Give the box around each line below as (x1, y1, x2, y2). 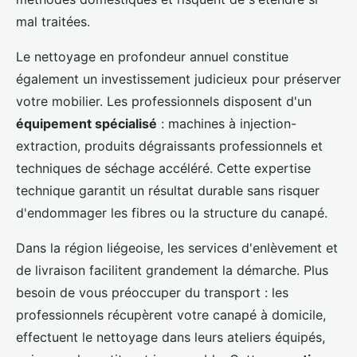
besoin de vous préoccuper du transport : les (16, 284, 288, 301)
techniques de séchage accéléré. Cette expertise (16, 160, 311, 177)
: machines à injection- (157, 116, 296, 132)
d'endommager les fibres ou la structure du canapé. (16, 205, 328, 222)
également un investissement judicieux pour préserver (16, 71, 341, 88)
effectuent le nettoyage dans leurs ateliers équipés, (16, 329, 325, 346)
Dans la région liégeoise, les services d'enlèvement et (16, 240, 338, 257)
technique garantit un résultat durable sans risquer (16, 182, 320, 199)
